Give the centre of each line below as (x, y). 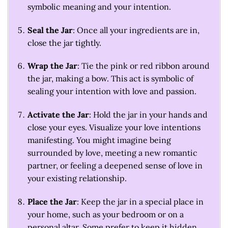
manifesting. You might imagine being (99, 140)
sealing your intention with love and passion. (112, 91)
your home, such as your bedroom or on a (105, 215)
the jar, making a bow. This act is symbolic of (110, 79)
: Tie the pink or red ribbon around (143, 66)
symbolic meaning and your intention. (99, 6)
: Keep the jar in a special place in (140, 202)
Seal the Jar (50, 30)
